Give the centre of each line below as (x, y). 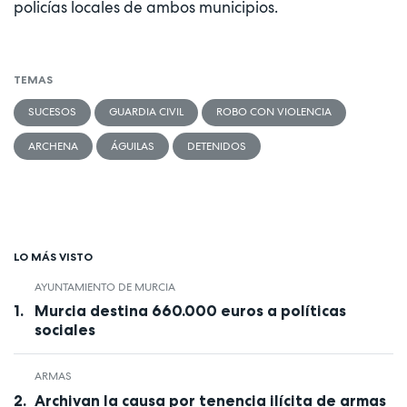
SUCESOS (52, 112)
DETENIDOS (217, 146)
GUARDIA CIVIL (146, 112)
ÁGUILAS (133, 146)
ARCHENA (53, 146)
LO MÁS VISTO (53, 256)
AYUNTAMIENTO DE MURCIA (104, 287)
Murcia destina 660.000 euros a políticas (190, 311)
